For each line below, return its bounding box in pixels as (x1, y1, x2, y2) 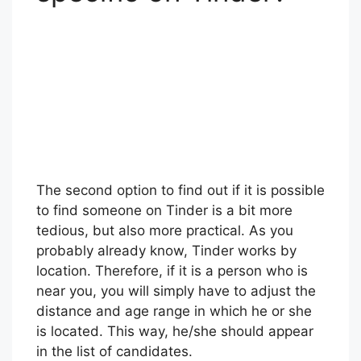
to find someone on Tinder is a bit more (36, 258, 293, 275)
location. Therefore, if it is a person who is (36, 318, 308, 335)
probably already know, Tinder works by (36, 298, 297, 315)
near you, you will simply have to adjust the (36, 338, 316, 355)
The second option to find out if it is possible (36, 238, 325, 255)
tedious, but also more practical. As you (36, 278, 293, 295)
